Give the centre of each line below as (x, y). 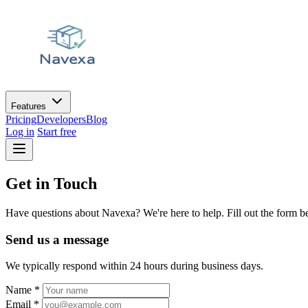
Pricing (21, 119)
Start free (57, 132)
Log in (20, 132)
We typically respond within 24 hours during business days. (134, 266)
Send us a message (57, 239)
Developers (61, 119)
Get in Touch (51, 183)
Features (30, 106)
